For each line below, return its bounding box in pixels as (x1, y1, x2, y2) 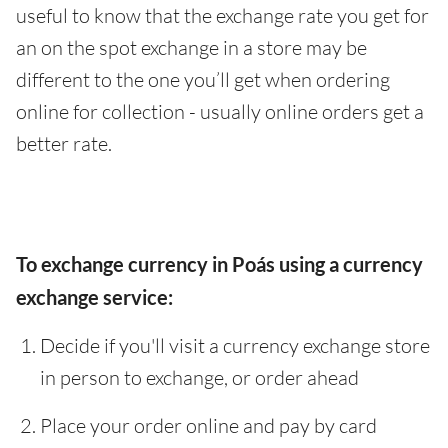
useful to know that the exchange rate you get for (16, 3, 429, 28)
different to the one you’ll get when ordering (16, 67, 390, 92)
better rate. (16, 131, 112, 156)
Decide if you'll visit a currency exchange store (40, 333, 430, 358)
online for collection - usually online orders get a (16, 99, 424, 124)
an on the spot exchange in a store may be (16, 35, 367, 60)
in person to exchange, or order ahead (40, 365, 359, 390)
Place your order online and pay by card (40, 413, 377, 438)
